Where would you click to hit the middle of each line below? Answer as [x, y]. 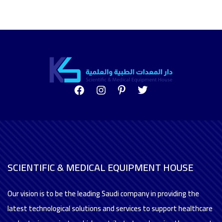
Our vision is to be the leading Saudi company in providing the [103, 194]
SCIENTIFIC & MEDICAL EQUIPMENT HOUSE [100, 167]
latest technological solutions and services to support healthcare [110, 208]
